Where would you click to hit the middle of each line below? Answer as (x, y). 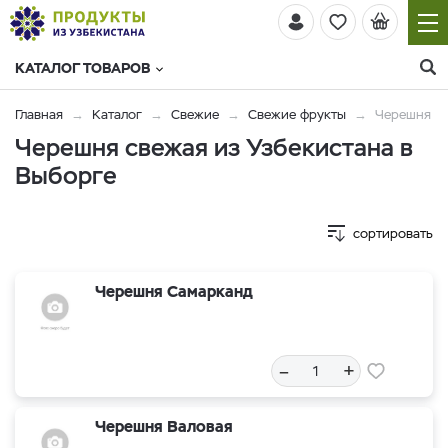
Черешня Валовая (164, 426)
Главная (39, 114)
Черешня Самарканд (174, 291)
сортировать (393, 233)
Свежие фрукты (297, 114)
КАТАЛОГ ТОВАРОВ (82, 68)
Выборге (66, 175)
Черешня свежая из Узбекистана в (214, 147)
